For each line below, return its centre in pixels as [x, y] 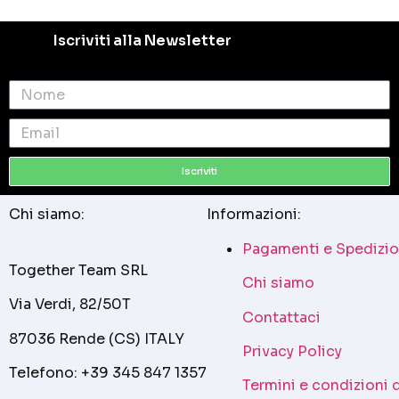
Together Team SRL [78, 270]
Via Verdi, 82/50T [70, 305]
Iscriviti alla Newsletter [142, 41]
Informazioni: [254, 215]
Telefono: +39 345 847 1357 [108, 372]
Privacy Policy [292, 351]
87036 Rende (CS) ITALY [97, 338]
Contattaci [281, 317]
